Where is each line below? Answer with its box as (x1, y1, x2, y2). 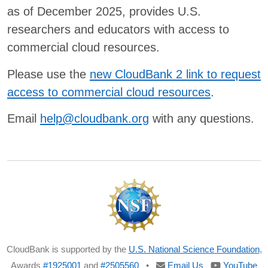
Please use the (7, 67, 90, 81)
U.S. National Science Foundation (128, 244, 260, 255)
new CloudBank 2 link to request (90, 67, 261, 81)
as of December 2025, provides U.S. (7, 5, 201, 19)
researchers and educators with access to (7, 23, 229, 36)
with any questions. (149, 112, 254, 126)
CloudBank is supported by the (6, 244, 129, 255)
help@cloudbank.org (40, 112, 149, 126)
